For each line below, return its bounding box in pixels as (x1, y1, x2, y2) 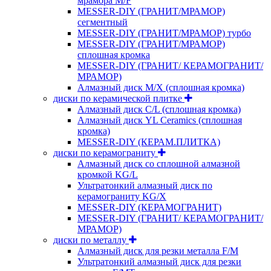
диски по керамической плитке (53, 93, 184, 103)
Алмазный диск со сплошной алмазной (77, 158, 240, 169)
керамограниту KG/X (77, 191, 166, 201)
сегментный (77, 16, 128, 27)
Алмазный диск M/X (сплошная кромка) (77, 82, 244, 93)
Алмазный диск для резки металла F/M (77, 245, 238, 256)
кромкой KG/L (77, 169, 138, 180)
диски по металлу (53, 234, 129, 245)
